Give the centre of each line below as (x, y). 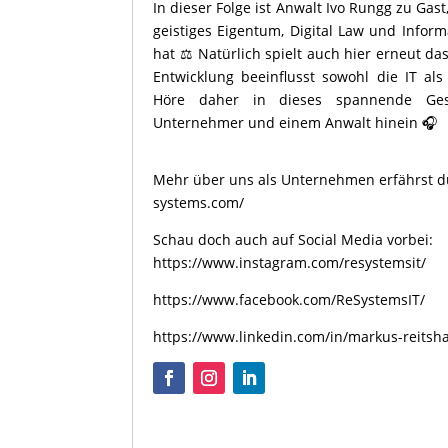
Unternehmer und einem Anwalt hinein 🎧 (295, 123)
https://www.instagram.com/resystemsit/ (289, 262)
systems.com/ (198, 202)
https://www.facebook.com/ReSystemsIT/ (289, 299)
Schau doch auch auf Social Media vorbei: (293, 239)
